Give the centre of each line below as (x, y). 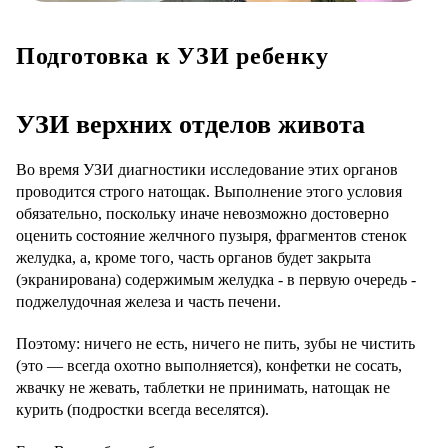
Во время (49, 170)
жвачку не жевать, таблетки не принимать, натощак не (203, 388)
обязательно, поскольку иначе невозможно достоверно (202, 214)
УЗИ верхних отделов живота (190, 125)
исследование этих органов (302, 170)
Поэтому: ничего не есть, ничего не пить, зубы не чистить (215, 344)
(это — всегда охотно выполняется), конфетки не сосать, (209, 366)
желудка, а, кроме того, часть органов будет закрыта (193, 258)
